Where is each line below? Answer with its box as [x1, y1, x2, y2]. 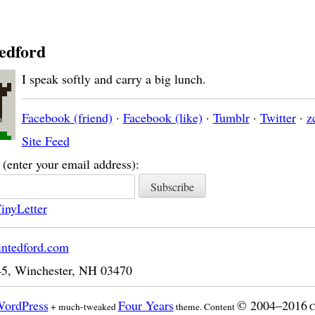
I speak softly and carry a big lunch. [21, 70, 206, 88]
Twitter [259, 109, 296, 127]
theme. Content [173, 300, 237, 314]
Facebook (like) [122, 109, 202, 127]
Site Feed [21, 132, 70, 150]
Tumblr [212, 109, 250, 127]
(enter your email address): [2, 155, 139, 173]
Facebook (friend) [21, 109, 112, 127]
